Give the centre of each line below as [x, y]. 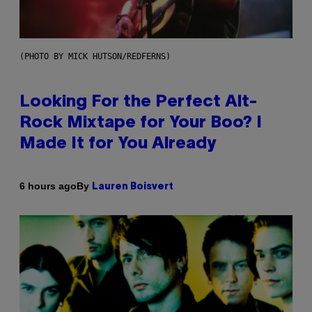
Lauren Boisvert [133, 187]
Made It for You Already [118, 144]
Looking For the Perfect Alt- [139, 102]
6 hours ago [48, 186]
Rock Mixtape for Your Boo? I [141, 123]
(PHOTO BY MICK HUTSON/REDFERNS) [95, 56]
